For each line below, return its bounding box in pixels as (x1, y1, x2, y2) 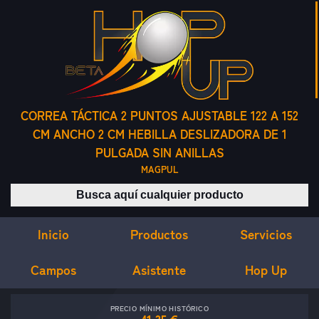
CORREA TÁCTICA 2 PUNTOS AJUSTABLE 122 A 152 (21, 108, 298, 124)
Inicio (37, 226, 69, 242)
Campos (30, 261, 76, 278)
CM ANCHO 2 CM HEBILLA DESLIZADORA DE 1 (32, 127, 287, 142)
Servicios (239, 226, 292, 242)
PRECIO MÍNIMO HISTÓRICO (110, 304, 209, 313)
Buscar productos (158, 184, 246, 199)
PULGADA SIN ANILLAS (95, 145, 224, 161)
